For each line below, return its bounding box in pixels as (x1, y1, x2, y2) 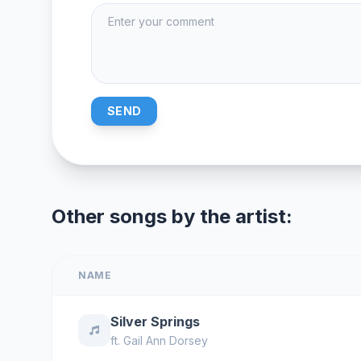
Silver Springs (110, 313, 200, 330)
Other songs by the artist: (52, 205, 293, 228)
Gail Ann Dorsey (123, 334, 208, 347)
